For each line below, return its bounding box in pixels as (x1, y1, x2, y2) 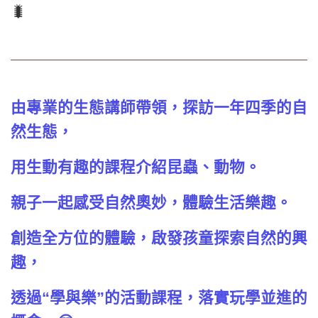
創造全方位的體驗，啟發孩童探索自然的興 (11, 229, 307, 248)
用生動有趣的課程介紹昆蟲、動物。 (11, 158, 261, 177)
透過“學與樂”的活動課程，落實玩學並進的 (11, 289, 307, 307)
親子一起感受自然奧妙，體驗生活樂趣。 (11, 194, 292, 212)
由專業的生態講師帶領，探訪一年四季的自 (11, 99, 307, 117)
